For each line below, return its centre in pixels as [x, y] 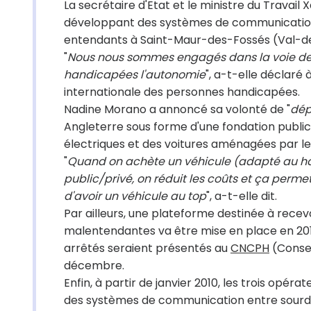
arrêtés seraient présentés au [147, 248]
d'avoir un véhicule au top [135, 196]
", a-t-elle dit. [242, 196]
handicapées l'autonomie [135, 75]
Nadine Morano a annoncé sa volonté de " [177, 109]
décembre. [94, 266]
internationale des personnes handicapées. [182, 92]
